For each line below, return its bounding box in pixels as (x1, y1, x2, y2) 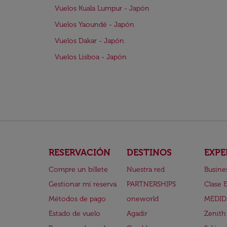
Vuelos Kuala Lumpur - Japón (55, 4, 149, 13)
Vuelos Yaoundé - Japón (55, 20, 134, 29)
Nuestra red (126, 165, 165, 174)
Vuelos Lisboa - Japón (55, 53, 127, 61)
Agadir (126, 209, 147, 218)
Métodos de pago (49, 195, 106, 203)
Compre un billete (49, 165, 108, 174)
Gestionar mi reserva (49, 180, 117, 188)
